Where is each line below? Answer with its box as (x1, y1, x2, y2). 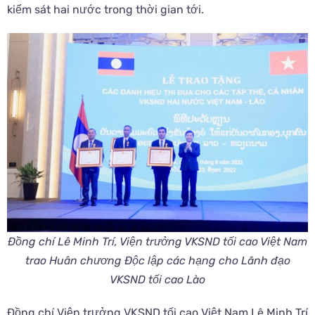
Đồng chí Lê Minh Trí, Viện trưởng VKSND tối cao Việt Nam (8, 234, 307, 248)
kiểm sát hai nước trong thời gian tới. (7, 3, 204, 17)
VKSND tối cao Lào (110, 272, 205, 286)
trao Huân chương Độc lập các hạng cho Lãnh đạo (25, 253, 290, 267)
